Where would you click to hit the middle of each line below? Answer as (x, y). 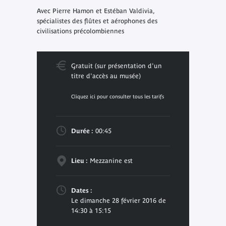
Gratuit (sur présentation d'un (116, 66)
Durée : (82, 131)
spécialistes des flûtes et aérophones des (97, 21)
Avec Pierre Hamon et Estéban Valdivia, (95, 11)
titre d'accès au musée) (106, 76)
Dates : (81, 190)
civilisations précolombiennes (80, 31)
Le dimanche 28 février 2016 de (118, 200)
